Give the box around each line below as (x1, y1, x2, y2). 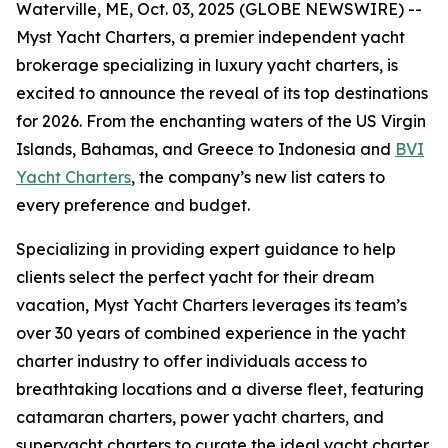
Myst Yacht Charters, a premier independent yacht (16, 27, 405, 47)
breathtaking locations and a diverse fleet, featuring (16, 379, 424, 399)
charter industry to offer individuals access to (16, 351, 367, 371)
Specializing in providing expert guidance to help (16, 239, 396, 259)
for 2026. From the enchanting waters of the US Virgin (16, 111, 426, 131)
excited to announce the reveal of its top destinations (16, 83, 428, 103)
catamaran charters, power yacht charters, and (16, 407, 384, 427)
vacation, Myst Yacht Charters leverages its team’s (16, 295, 407, 315)
